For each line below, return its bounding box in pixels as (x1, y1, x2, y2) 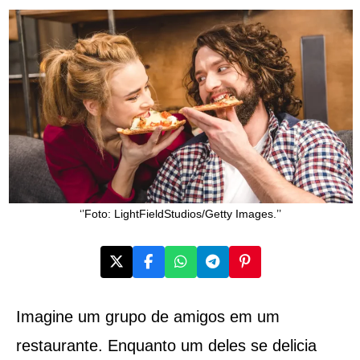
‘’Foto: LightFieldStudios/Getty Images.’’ (80, 207, 282, 220)
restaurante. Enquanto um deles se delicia (15, 336, 317, 354)
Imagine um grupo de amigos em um (15, 307, 280, 325)
